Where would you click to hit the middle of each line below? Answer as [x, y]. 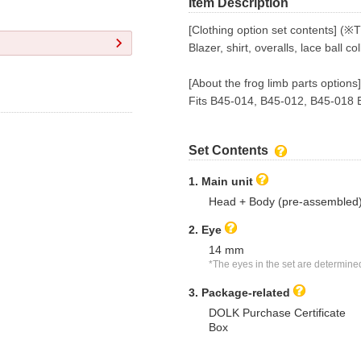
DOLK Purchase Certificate [277, 313]
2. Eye [205, 230]
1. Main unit [221, 181]
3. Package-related [239, 293]
